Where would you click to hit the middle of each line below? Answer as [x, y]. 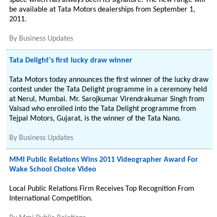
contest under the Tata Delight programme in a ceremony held [108, 90]
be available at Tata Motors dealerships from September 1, [102, 10]
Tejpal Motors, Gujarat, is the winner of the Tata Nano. [95, 119]
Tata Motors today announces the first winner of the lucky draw [109, 80]
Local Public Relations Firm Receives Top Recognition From [102, 189]
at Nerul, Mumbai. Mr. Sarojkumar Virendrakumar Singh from [107, 99]
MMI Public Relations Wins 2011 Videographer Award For [104, 160]
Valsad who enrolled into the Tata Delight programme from [103, 109]
